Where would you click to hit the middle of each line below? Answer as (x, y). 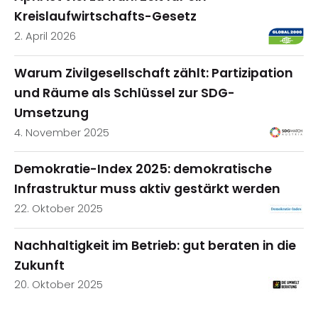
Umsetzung (51, 113)
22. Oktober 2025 (59, 209)
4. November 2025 (62, 132)
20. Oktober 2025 (59, 285)
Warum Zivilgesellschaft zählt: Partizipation (154, 73)
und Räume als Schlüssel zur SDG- (125, 93)
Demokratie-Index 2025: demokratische (143, 169)
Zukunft (39, 265)
